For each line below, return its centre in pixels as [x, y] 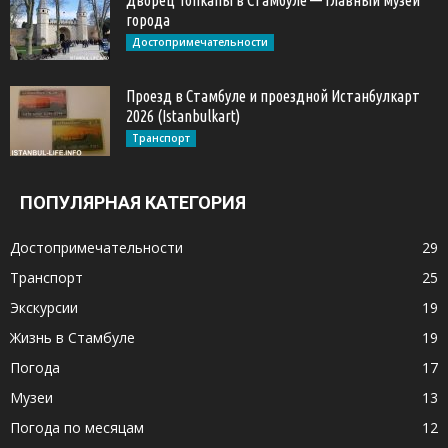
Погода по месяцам [77, 427]
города [148, 19]
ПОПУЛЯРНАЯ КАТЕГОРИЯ [133, 202]
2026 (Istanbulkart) [183, 115]
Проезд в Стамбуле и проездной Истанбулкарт [273, 95]
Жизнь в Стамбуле [72, 337]
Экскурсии [44, 307]
